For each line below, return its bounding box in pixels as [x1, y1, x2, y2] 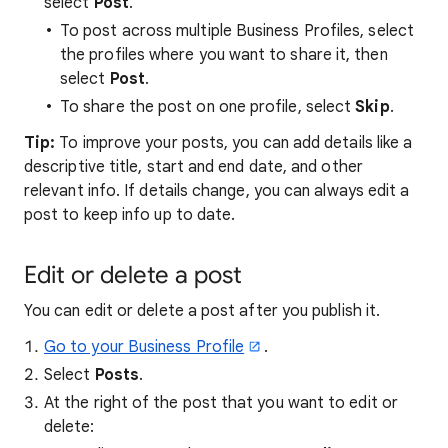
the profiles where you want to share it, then [60, 45, 388, 65]
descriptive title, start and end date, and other [24, 157, 363, 177]
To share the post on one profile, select [60, 97, 356, 117]
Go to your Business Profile [44, 337, 245, 357]
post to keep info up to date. [24, 205, 236, 225]
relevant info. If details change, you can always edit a [24, 181, 410, 201]
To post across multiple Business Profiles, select [60, 21, 414, 41]
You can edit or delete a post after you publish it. [24, 301, 381, 321]
